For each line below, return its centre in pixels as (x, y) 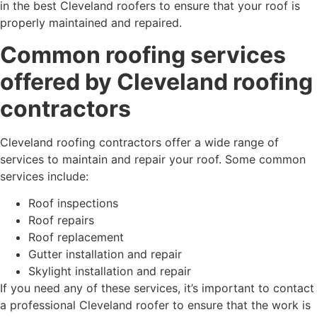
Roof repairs (61, 220)
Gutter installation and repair (105, 254)
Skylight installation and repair (110, 271)
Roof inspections (73, 203)
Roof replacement (76, 237)
